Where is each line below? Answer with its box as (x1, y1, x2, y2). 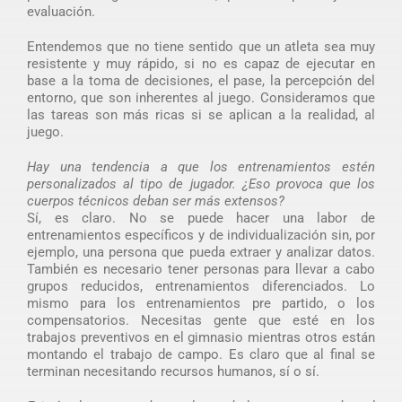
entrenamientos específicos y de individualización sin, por (26, 226, 376, 243)
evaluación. (26, 3, 95, 20)
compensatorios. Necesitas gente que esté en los (26, 311, 376, 328)
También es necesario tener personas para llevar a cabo (26, 260, 376, 277)
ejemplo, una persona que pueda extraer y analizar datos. (26, 243, 376, 260)
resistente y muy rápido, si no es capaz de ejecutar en (26, 55, 376, 72)
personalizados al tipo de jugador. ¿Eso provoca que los (26, 175, 376, 192)
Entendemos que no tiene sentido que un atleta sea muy (26, 38, 376, 55)
